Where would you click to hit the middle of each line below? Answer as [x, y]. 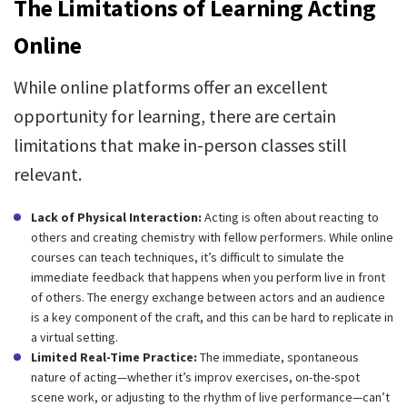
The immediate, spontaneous [278, 357]
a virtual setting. [74, 337]
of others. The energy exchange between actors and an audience [208, 297]
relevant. [48, 174]
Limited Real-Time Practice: [114, 357]
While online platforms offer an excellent [171, 87]
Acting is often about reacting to [290, 217]
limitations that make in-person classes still [180, 145]
